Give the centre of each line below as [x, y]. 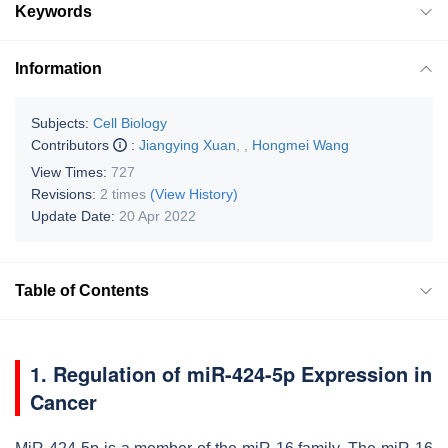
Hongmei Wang [300, 144]
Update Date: [75, 215]
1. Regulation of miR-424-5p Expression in [231, 373]
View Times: [71, 171]
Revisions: [65, 193]
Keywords [53, 11]
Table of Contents [82, 290]
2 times [123, 193]
